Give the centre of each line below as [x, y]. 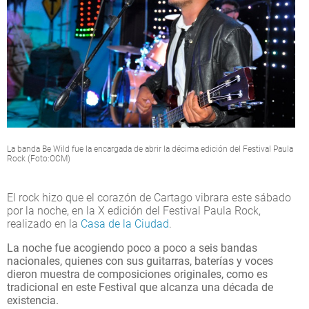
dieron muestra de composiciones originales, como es [137, 274]
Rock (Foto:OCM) [39, 158]
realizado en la [44, 223]
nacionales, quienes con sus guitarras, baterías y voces [140, 261]
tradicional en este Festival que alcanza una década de [140, 287]
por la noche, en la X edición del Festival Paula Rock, [134, 210]
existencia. [33, 300]
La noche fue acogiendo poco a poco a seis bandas [132, 248]
